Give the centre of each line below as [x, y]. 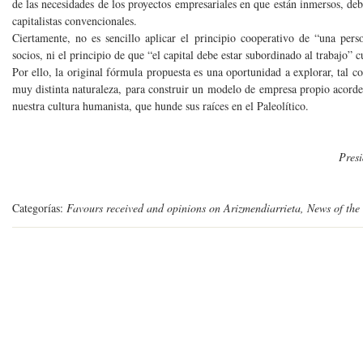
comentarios [59, 295]
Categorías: [39, 208]
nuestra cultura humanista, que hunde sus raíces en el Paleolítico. [160, 106]
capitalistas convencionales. [74, 21]
